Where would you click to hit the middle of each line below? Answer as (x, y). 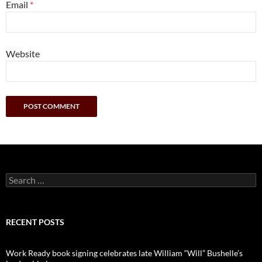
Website (23, 53)
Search (18, 177)
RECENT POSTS (35, 222)
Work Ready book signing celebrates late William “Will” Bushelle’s (124, 253)
